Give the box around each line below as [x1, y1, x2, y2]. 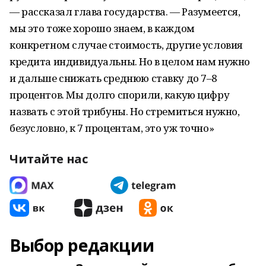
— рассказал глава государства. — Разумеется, [9, 5, 240, 18]
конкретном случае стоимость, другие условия [9, 38, 243, 52]
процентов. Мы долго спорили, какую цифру [9, 88, 230, 102]
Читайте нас [9, 151, 88, 167]
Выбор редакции [9, 234, 154, 256]
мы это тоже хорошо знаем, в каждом [9, 21, 195, 35]
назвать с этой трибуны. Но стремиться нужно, [9, 104, 240, 118]
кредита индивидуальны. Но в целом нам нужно [9, 55, 250, 68]
